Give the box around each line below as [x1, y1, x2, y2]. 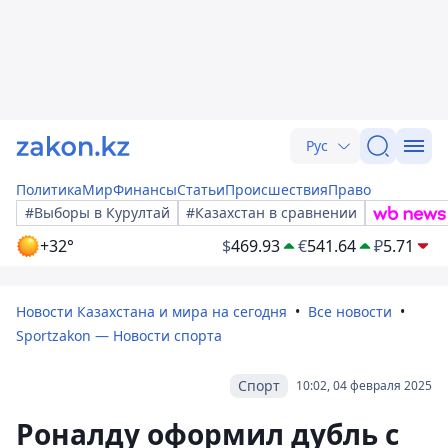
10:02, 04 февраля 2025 [296, 377, 432, 394]
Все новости [308, 302, 392, 321]
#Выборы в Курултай [25, 203, 170, 222]
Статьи [177, 180, 225, 199]
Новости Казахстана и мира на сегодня [16, 302, 287, 321]
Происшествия [225, 180, 328, 199]
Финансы [113, 180, 177, 199]
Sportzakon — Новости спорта [16, 326, 222, 345]
